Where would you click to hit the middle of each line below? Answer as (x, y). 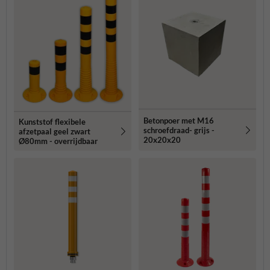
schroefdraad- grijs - (179, 130)
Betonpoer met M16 (179, 121)
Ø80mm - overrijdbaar (58, 141)
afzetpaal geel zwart (55, 132)
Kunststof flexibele (52, 122)
